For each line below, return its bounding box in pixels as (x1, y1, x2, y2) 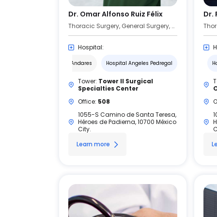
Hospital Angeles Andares (27, 60, 92, 67)
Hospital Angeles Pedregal (106, 60, 172, 67)
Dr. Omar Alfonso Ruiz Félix (68, 9, 163, 19)
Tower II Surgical (98, 77, 153, 85)
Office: (78, 97, 98, 106)
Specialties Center (78, 84, 139, 93)
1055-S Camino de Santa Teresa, (78, 110, 176, 119)
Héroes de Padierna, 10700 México (78, 118, 176, 126)
